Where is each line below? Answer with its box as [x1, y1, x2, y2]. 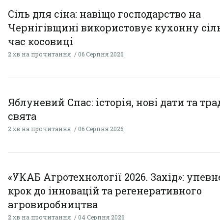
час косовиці [8, 34, 73, 48]
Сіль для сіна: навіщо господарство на [8, 7, 201, 20]
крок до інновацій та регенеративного [8, 184, 202, 197]
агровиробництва [8, 197, 98, 211]
